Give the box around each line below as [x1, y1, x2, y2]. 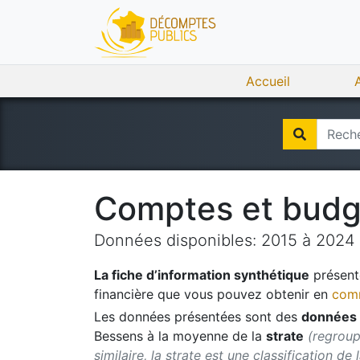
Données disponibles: [94, 231, 261, 250]
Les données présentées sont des [94, 309, 297, 325]
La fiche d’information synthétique [94, 267, 309, 283]
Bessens [94, 328, 143, 344]
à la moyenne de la [143, 328, 266, 344]
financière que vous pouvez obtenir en [94, 286, 328, 302]
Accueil [246, 73, 290, 89]
